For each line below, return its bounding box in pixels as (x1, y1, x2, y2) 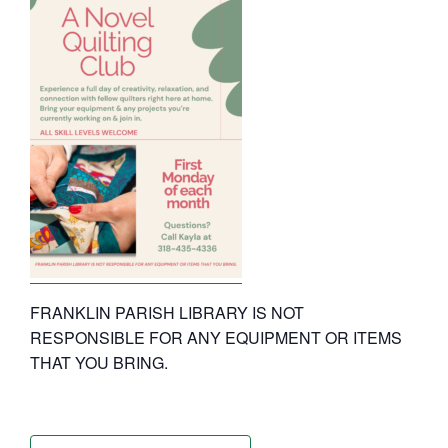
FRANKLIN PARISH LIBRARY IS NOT (30, 300, 304, 324)
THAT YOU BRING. (30, 350, 168, 374)
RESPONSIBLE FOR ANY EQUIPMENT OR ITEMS (30, 325, 402, 349)
